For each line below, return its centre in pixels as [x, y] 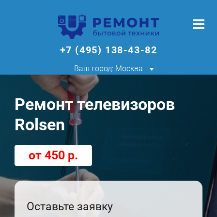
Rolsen [40, 124]
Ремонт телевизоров [95, 104]
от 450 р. [53, 155]
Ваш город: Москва [108, 69]
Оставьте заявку [70, 207]
